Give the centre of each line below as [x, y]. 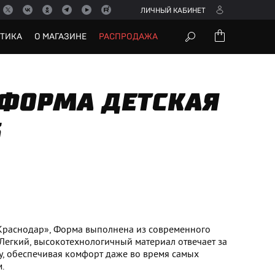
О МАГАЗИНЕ [60, 37]
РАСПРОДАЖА [128, 37]
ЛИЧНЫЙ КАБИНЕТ [173, 10]
